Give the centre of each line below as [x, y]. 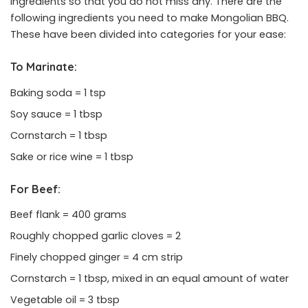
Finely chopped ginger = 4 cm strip [97, 257]
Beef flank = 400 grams [68, 215]
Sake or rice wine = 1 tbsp [72, 156]
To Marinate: [44, 67]
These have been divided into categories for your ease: [148, 35]
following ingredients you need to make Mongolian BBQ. [150, 18]
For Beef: [35, 189]
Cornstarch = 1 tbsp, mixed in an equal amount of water [150, 279]
